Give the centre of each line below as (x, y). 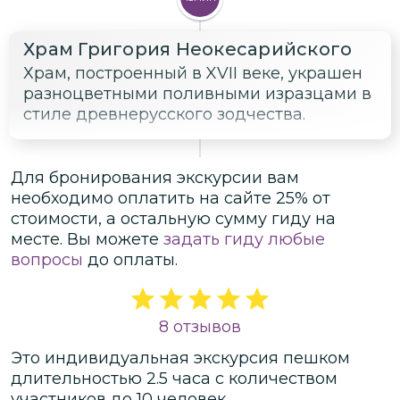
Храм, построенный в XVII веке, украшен (193, 73)
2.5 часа (179, 378)
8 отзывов (200, 326)
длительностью (79, 378)
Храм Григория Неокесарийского (188, 49)
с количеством (274, 378)
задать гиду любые (244, 239)
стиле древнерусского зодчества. (164, 114)
